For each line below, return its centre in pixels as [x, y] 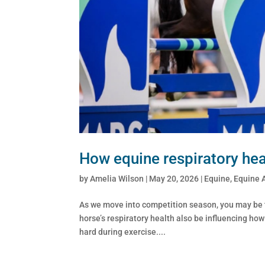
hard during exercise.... [123, 232]
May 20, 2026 [174, 178]
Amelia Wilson [117, 178]
